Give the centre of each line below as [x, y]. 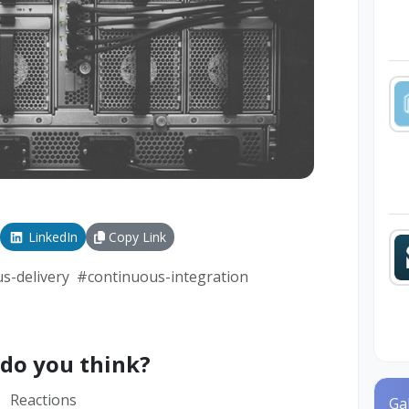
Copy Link [135, 237]
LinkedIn [51, 237]
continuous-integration [168, 277]
